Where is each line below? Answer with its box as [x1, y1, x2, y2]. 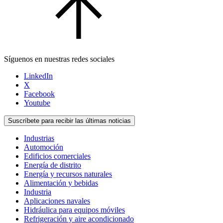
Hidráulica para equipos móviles [24, 206, 125, 215]
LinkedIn [24, 72, 53, 81]
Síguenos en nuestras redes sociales [4, 55, 114, 64]
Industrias [24, 134, 54, 143]
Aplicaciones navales [24, 197, 90, 206]
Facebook [24, 90, 55, 99]
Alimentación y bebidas [24, 179, 98, 188]
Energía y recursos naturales [24, 170, 112, 179]
